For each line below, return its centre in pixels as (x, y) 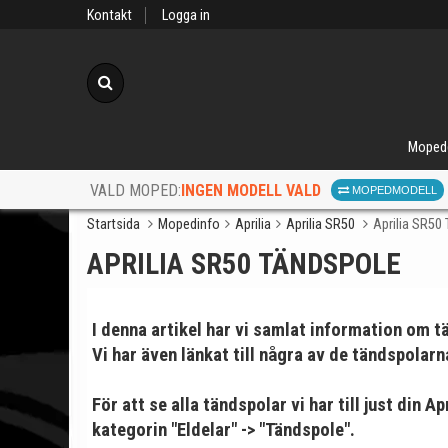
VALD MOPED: (135, 191)
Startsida (113, 224)
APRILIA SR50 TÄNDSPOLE (244, 264)
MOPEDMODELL (393, 190)
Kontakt (109, 15)
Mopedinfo (189, 224)
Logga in (186, 15)
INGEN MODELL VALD (251, 190)
